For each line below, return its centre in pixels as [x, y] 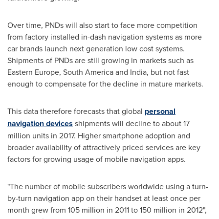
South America [88, 72]
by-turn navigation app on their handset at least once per [104, 198]
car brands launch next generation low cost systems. [96, 49]
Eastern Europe [33, 72]
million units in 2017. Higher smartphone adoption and [99, 136]
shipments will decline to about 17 [131, 123]
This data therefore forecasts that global [76, 111]
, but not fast [168, 72]
